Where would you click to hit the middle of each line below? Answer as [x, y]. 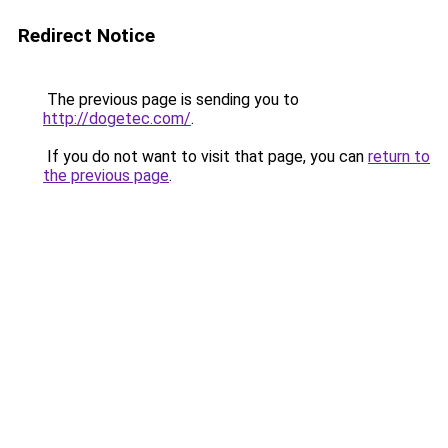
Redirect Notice [86, 35]
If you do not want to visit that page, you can [205, 156]
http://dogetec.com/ [117, 118]
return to [399, 156]
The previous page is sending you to [171, 99]
